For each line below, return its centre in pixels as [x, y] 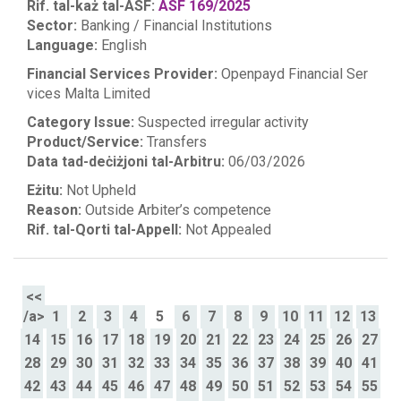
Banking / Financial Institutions [175, 26]
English [122, 45]
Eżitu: [45, 190]
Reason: [54, 210]
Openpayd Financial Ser [294, 74]
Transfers [175, 142]
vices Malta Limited [89, 94]
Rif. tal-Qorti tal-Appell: [104, 230]
